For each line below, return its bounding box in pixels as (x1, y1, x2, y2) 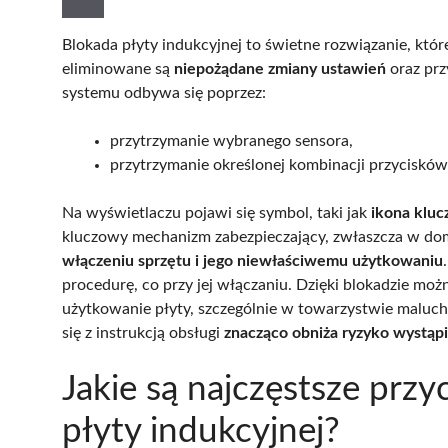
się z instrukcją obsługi (62, 325, 224, 342)
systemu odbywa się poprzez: (62, 85, 266, 102)
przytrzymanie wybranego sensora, (110, 133, 353, 150)
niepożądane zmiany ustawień (174, 61, 386, 78)
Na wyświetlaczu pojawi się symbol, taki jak (62, 205, 371, 222)
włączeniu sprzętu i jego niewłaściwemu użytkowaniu (62, 253, 443, 270)
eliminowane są (62, 61, 174, 78)
